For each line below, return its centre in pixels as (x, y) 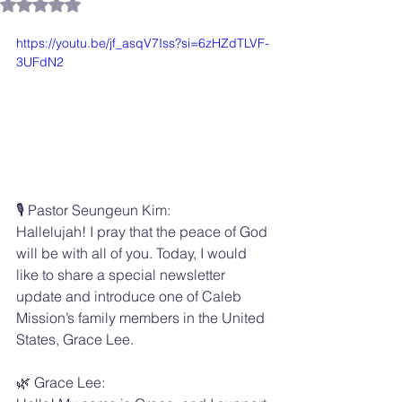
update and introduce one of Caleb (131, 296)
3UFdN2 (40, 62)
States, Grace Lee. (75, 339)
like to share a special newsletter (122, 274)
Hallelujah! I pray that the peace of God (144, 231)
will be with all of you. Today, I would (133, 253)
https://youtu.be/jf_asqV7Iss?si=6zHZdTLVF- (143, 43)
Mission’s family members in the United (142, 317)
